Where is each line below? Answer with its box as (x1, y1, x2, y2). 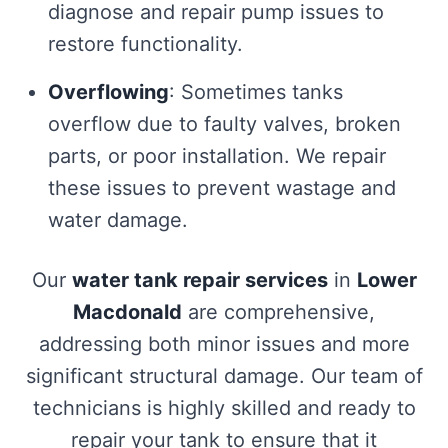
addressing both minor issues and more (38, 332, 410, 356)
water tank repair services (71, 268, 328, 292)
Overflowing (48, 80, 169, 104)
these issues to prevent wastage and (48, 176, 396, 200)
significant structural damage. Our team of (25, 364, 423, 388)
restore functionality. (48, 32, 243, 56)
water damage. (48, 208, 188, 232)
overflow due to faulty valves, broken (48, 112, 401, 136)
